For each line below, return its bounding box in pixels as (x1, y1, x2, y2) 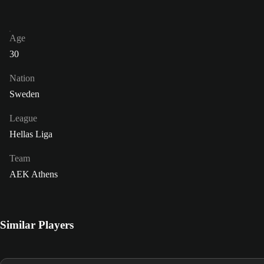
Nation (9, 73, 35, 84)
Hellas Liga (9, 129, 52, 140)
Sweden (9, 89, 39, 100)
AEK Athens (9, 169, 58, 180)
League (9, 113, 37, 124)
